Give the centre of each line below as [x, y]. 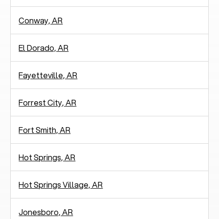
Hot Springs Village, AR [61, 184]
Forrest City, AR [48, 102]
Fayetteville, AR [48, 75]
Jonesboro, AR [46, 212]
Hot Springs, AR [47, 157]
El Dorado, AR [44, 47]
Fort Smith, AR [45, 130]
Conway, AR [41, 20]
